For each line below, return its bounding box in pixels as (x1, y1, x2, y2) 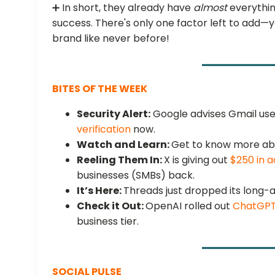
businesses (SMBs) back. (77, 168, 195, 182)
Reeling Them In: (77, 152, 165, 167)
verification (77, 122, 131, 136)
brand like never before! (52, 31, 170, 45)
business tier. (77, 214, 139, 228)
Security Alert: (77, 106, 151, 121)
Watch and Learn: (77, 137, 172, 152)
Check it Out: (77, 198, 146, 213)
